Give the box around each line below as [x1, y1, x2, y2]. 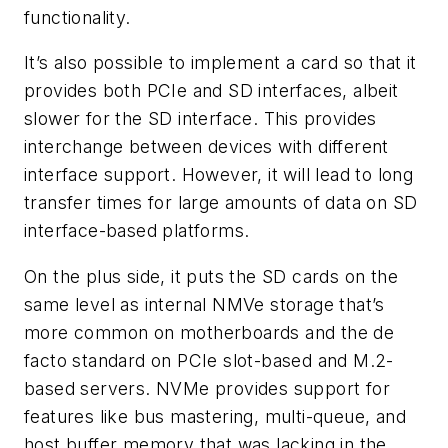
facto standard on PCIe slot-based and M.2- [24, 349, 394, 371]
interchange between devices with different [24, 136, 389, 158]
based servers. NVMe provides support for [24, 377, 390, 399]
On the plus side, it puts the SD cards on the [24, 265, 398, 287]
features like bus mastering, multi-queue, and [24, 405, 406, 427]
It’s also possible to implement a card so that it [24, 52, 417, 74]
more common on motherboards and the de [24, 321, 395, 343]
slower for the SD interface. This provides [24, 108, 377, 130]
